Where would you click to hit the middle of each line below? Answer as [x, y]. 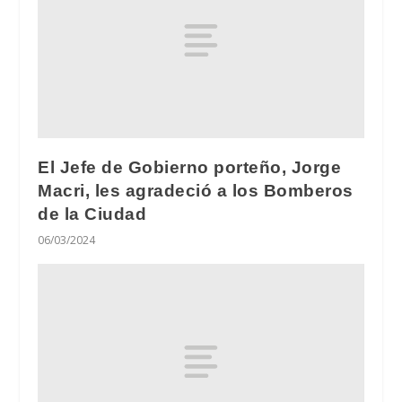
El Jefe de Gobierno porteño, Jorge [190, 167]
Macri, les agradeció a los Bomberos [196, 190]
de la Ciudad [92, 214]
